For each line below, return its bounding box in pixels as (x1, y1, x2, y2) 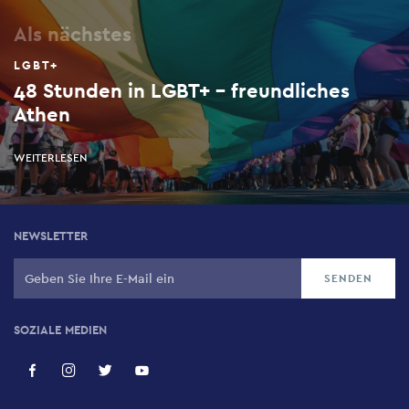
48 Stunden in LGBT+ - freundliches (14, 77, 350, 103)
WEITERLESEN (14, 150, 88, 165)
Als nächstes (14, 20, 131, 47)
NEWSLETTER (14, 227, 88, 244)
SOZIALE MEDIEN (14, 321, 107, 338)
